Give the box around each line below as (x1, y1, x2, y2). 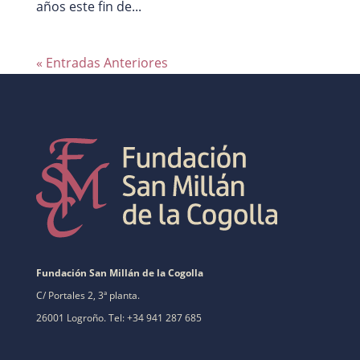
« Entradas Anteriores (35, 53, 168, 72)
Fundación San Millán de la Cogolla (35, 265, 203, 280)
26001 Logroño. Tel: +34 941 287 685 (35, 310, 202, 325)
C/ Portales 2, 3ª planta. (35, 288, 140, 302)
